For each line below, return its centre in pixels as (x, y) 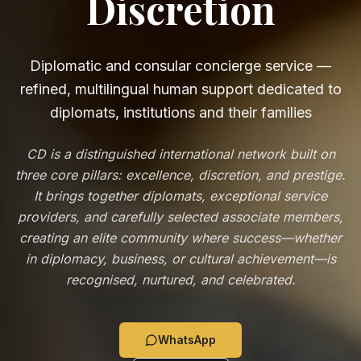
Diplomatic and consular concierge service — (180, 66)
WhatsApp (187, 340)
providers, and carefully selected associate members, (180, 217)
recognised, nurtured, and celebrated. (180, 280)
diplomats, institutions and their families (180, 113)
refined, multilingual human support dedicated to (180, 89)
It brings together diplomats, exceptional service (180, 196)
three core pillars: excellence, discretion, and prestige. (180, 175)
